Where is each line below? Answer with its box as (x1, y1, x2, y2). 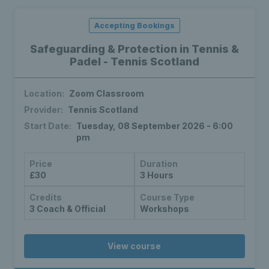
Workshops (139, 204, 189, 214)
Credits (29, 192, 62, 203)
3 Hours (139, 170, 174, 181)
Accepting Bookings (94, 21, 175, 31)
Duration (139, 159, 178, 169)
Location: (24, 88, 64, 99)
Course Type (139, 192, 195, 203)
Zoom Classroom (69, 88, 144, 99)
